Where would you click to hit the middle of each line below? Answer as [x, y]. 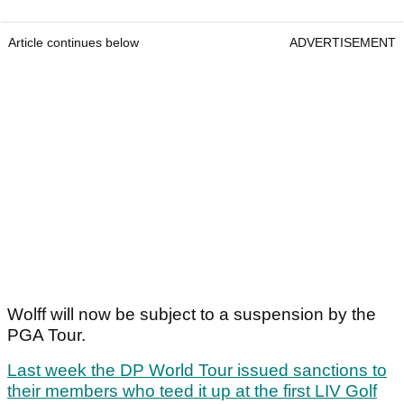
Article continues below [73, 43]
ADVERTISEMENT [343, 43]
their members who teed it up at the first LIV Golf [192, 391]
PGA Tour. [46, 335]
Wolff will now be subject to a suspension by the [192, 315]
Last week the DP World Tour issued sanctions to [197, 371]
